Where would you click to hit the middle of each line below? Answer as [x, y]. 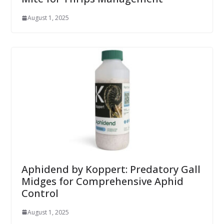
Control [40, 193]
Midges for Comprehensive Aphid [102, 181]
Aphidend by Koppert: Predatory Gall [111, 169]
